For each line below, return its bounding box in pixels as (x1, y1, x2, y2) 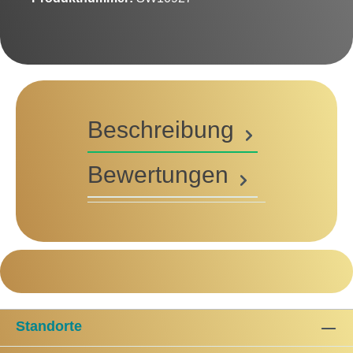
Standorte (16, 318, 82, 335)
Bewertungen (87, 162, 235, 188)
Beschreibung (87, 117, 234, 143)
